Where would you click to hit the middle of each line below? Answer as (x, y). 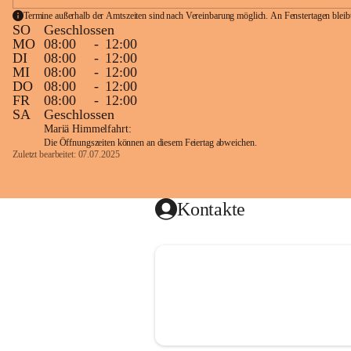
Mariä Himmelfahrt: (88, 129)
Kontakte (212, 209)
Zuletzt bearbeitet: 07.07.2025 (66, 154)
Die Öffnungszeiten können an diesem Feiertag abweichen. (150, 143)
